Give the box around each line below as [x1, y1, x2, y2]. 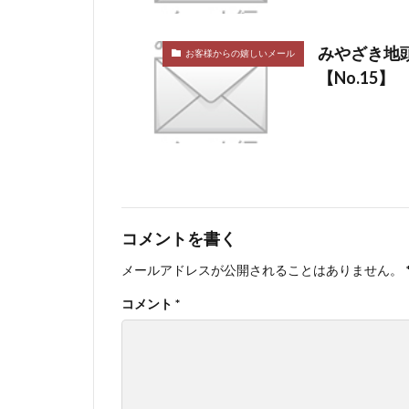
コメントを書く [121, 228, 236, 249]
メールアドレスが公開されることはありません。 [121, 262, 403, 278]
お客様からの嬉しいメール [185, 47, 295, 59]
